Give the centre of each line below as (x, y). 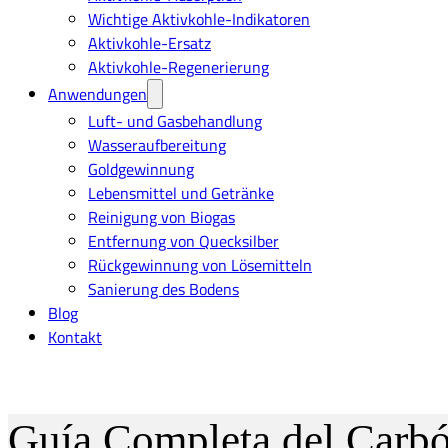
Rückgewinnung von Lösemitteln (200, 265)
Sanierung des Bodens (163, 289)
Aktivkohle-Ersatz (149, 43)
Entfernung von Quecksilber (183, 241)
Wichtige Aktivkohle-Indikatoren (199, 19)
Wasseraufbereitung (157, 145)
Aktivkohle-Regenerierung (178, 67)
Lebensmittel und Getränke (181, 193)
